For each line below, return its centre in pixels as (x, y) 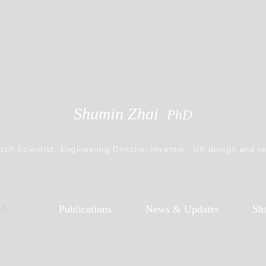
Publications (85, 209)
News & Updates (182, 209)
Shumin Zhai (120, 114)
